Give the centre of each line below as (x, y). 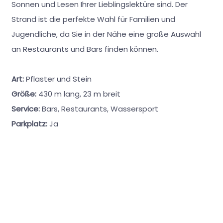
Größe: (25, 94)
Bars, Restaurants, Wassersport (100, 109)
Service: (26, 109)
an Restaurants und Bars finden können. (85, 49)
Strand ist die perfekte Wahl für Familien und (93, 19)
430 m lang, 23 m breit (79, 94)
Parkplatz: (30, 123)
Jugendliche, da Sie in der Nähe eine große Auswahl (106, 34)
